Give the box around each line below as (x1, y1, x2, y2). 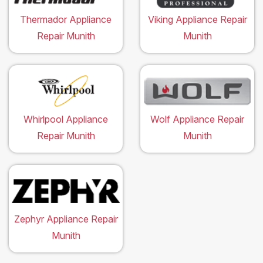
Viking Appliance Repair (147, 13, 247, 25)
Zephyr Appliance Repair (14, 213, 118, 225)
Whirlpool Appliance (23, 113, 108, 125)
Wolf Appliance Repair (150, 113, 244, 125)
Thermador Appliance (20, 13, 112, 25)
